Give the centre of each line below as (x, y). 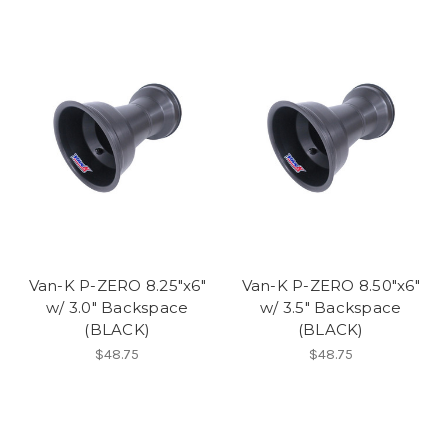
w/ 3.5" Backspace (331, 307)
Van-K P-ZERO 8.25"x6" (117, 285)
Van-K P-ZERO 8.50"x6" (330, 285)
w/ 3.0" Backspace (117, 307)
